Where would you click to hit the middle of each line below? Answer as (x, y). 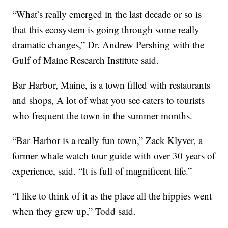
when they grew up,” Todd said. (74, 211)
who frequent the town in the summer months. (103, 116)
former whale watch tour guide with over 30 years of (114, 156)
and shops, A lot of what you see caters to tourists (109, 100)
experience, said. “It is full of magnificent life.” (102, 171)
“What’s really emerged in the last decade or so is (107, 14)
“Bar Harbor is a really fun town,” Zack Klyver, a (108, 140)
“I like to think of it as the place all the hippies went (112, 196)
